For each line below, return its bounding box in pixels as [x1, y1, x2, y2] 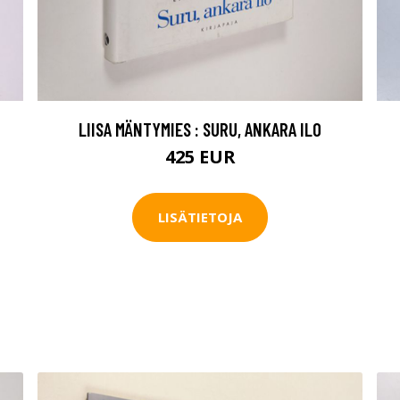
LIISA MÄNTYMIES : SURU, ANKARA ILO [79, 117, 321, 140]
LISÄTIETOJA [158, 208, 242, 227]
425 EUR [164, 144, 236, 169]
